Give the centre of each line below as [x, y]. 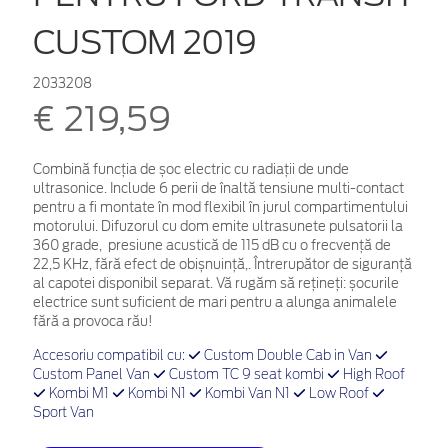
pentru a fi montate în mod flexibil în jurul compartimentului [220, 207]
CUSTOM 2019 [145, 42]
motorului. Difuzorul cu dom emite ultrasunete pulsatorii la [218, 226]
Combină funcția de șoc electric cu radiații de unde [191, 169]
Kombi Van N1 [247, 394]
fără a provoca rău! [93, 321]
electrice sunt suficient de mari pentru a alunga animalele [215, 302]
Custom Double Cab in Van [288, 356]
